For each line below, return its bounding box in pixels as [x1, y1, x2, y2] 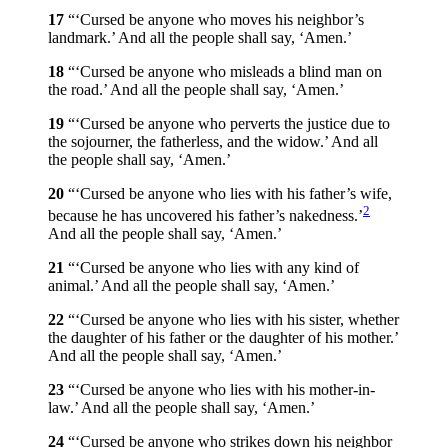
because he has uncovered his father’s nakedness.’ [48, 207, 363, 225]
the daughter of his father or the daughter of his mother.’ [48, 329, 398, 347]
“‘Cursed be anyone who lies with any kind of [68, 259, 359, 277]
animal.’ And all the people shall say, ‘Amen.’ [48, 277, 335, 295]
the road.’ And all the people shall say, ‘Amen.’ [48, 81, 344, 99]
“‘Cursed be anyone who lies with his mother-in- [68, 381, 375, 399]
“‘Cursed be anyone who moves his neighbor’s [68, 11, 364, 29]
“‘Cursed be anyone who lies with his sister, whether [68, 311, 399, 329]
